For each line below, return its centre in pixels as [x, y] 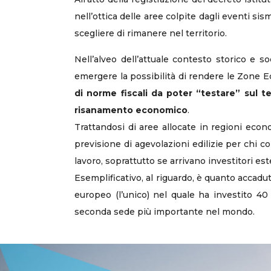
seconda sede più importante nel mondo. [165, 212]
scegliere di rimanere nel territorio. [151, 33]
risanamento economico [131, 110]
